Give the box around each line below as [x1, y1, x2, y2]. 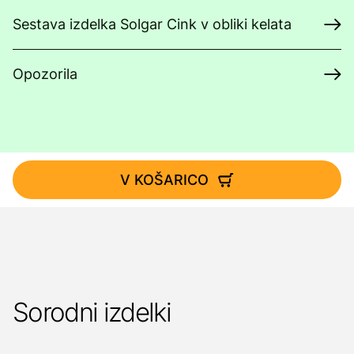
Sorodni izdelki [13, 296, 171, 328]
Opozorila [13, 66, 77, 82]
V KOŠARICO [120, 171, 209, 188]
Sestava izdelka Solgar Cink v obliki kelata [13, 16, 292, 32]
